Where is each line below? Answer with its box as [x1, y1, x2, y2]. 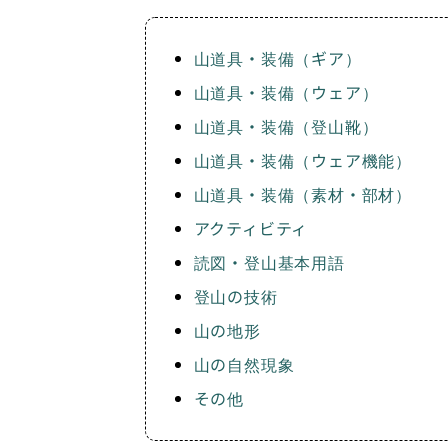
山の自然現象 [193, 351, 295, 376]
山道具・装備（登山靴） [193, 113, 379, 138]
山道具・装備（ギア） [193, 45, 362, 70]
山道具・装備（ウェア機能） [193, 147, 413, 172]
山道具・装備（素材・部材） [193, 181, 413, 206]
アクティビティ [193, 215, 309, 240]
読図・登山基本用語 [193, 249, 345, 274]
